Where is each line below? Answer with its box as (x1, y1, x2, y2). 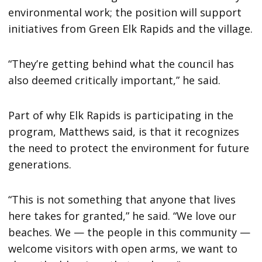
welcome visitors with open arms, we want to (8, 242, 238, 256)
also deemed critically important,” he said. (8, 73, 221, 88)
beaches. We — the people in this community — (8, 225, 251, 240)
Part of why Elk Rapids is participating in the (8, 108, 234, 123)
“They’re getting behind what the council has (8, 57, 235, 71)
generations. (8, 157, 72, 172)
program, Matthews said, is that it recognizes (8, 125, 240, 139)
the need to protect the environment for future (8, 141, 250, 156)
